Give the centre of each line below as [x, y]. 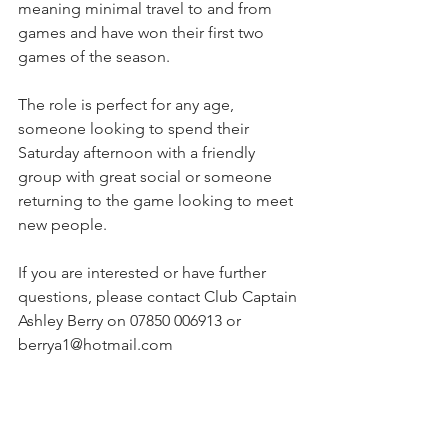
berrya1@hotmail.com [95, 344]
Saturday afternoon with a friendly [138, 152]
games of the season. [96, 56]
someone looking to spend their [135, 128]
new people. [62, 224]
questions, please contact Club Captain [159, 296]
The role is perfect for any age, [128, 104]
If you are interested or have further [144, 272]
